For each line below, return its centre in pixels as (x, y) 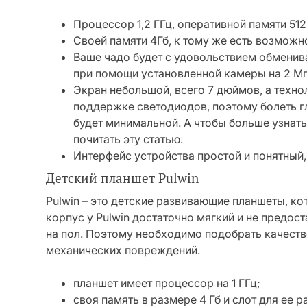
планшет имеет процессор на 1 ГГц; (167, 283)
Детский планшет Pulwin (122, 178)
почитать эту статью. (128, 139)
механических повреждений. (123, 250)
